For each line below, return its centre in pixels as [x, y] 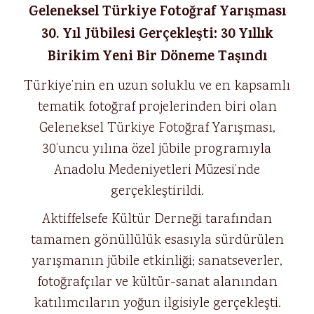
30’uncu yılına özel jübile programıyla [157, 149]
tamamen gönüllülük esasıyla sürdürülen [157, 240]
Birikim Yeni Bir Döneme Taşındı [157, 58]
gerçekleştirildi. [157, 191]
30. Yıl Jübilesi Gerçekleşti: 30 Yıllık [157, 35]
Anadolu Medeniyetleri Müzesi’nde [157, 170]
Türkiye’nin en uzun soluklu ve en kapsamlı [157, 86]
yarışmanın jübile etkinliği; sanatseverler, [157, 261]
